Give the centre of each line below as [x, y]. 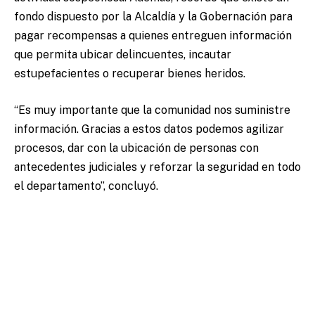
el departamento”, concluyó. [86, 186]
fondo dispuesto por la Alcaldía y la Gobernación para [153, 17]
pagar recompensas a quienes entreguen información [153, 36]
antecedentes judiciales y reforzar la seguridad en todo [157, 167]
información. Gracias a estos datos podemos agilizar [149, 129]
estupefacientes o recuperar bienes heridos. [130, 74]
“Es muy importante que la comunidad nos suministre [152, 110]
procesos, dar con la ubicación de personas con [136, 148]
